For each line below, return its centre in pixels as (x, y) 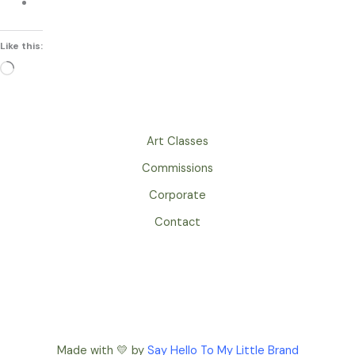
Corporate (177, 195)
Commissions (177, 168)
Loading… (38, 69)
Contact (177, 222)
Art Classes (177, 141)
